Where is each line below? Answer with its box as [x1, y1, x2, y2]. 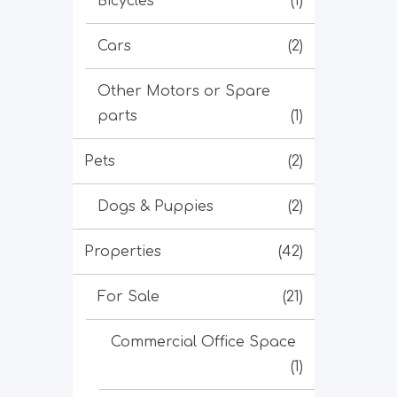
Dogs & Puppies [97, 198, 214, 214]
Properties [84, 244, 161, 260]
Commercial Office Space [111, 334, 296, 350]
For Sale [97, 289, 160, 305]
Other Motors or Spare [97, 83, 270, 99]
